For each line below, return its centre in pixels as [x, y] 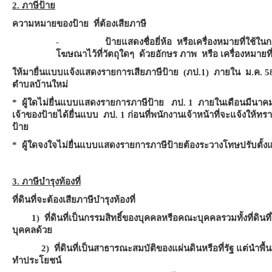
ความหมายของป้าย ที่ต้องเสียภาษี [79, 24]
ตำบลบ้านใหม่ [40, 84]
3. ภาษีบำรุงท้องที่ [46, 182]
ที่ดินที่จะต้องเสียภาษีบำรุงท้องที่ [74, 200]
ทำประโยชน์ [37, 260]
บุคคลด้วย [32, 230]
